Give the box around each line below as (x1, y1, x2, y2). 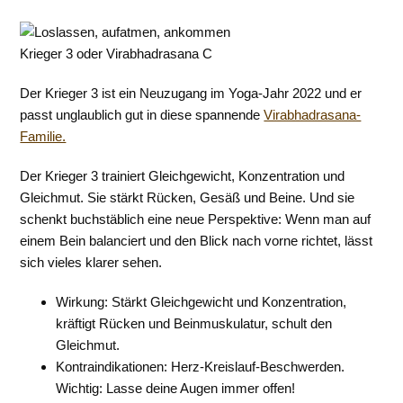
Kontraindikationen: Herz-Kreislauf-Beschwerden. (56, 359, 345, 374)
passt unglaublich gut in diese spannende (20, 107, 264, 122)
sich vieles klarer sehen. (20, 255, 163, 270)
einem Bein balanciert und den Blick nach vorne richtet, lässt (20, 233, 373, 248)
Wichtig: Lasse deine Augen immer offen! (56, 381, 296, 396)
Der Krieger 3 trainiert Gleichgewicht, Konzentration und (20, 168, 345, 184)
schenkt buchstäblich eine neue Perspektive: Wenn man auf (20, 211, 372, 227)
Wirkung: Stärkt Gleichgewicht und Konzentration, (56, 294, 347, 309)
